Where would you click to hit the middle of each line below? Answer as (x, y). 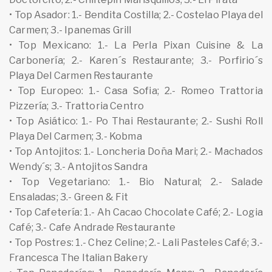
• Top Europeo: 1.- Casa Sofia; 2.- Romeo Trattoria (136, 90)
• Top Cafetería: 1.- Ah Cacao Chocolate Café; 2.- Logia (136, 212)
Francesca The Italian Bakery (79, 257)
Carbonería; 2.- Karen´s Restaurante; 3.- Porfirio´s (136, 60)
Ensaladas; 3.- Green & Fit (69, 197)
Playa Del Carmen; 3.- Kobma (76, 136)
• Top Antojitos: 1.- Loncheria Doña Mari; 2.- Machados (136, 151)
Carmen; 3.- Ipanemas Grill (70, 30)
